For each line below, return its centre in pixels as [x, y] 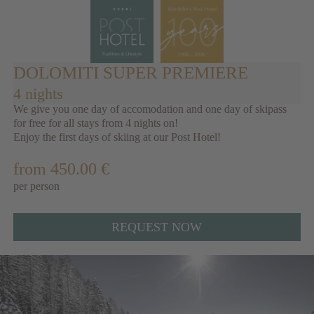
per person [37, 186]
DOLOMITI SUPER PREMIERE [131, 73]
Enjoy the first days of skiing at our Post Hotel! [117, 137]
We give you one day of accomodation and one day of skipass [150, 109]
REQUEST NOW [157, 227]
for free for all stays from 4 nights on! [96, 123]
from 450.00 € [62, 169]
